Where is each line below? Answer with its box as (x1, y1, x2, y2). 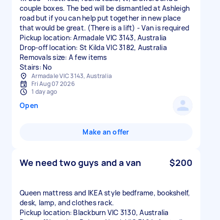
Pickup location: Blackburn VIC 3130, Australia (20, 208, 169, 217)
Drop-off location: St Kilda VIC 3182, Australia (20, 43, 167, 52)
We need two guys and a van (20, 157, 141, 168)
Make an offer (82, 127, 130, 137)
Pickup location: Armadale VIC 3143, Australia (20, 33, 167, 42)
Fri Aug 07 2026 (31, 80, 75, 88)
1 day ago (31, 87, 57, 96)
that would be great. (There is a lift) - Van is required (20, 23, 189, 32)
